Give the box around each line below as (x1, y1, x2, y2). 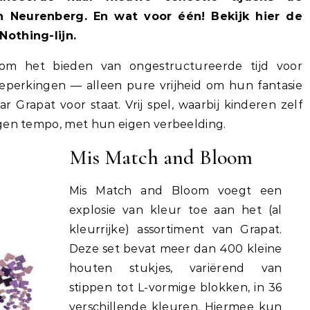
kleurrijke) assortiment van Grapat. (69, 222, 282, 236)
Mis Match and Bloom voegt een (69, 183, 282, 197)
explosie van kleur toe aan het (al (69, 203, 282, 217)
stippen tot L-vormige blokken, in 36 (69, 280, 282, 294)
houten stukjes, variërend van (69, 261, 282, 275)
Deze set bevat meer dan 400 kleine (69, 241, 282, 255)
